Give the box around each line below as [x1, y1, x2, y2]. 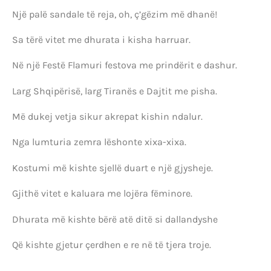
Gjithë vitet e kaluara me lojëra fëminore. [12, 188, 192, 200]
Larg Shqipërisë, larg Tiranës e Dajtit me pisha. [12, 85, 217, 97]
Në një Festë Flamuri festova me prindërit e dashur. [12, 59, 237, 71]
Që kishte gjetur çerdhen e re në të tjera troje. [12, 239, 211, 251]
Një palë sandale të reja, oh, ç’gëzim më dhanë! [12, 8, 217, 20]
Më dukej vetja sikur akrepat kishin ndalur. [12, 111, 203, 123]
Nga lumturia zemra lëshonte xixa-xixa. [12, 136, 186, 148]
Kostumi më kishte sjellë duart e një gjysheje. [12, 162, 213, 174]
